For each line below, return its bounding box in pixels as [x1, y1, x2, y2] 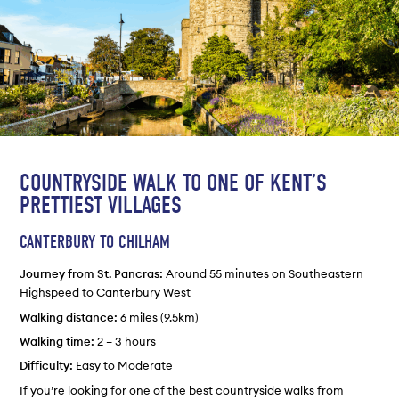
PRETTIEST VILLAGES [20, 191, 183, 220]
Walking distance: [20, 309, 118, 324]
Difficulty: [20, 358, 74, 373]
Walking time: [20, 333, 95, 348]
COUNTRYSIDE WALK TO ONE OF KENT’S [20, 168, 328, 198]
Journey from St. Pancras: [20, 266, 164, 281]
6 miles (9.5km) [118, 309, 199, 324]
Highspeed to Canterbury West [20, 285, 191, 300]
